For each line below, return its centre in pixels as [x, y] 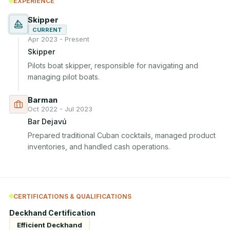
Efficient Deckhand [50, 225]
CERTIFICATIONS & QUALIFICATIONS [72, 196]
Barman [43, 100]
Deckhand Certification [52, 213]
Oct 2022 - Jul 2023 [60, 109]
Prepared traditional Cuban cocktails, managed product [122, 135]
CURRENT [47, 30]
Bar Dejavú [47, 121]
